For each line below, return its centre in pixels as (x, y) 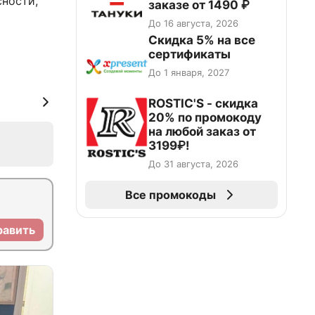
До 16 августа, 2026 (193, 23)
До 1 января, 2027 (189, 72)
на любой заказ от (202, 131)
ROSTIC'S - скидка (203, 103)
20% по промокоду (205, 117)
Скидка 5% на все (202, 40)
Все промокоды (170, 195)
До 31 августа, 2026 (193, 164)
